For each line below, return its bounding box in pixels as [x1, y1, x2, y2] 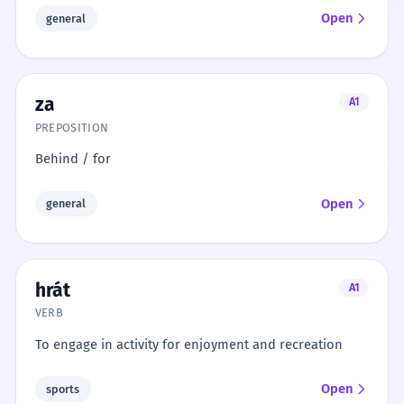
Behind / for [34, 151, 111, 168]
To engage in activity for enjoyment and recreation [34, 335, 343, 353]
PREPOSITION [34, 120, 109, 134]
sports [46, 381, 80, 396]
